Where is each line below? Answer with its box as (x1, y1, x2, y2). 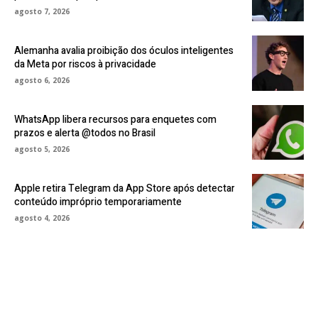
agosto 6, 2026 (14, 75, 70, 85)
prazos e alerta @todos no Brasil (14, 126, 155, 141)
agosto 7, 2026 (14, 6, 70, 16)
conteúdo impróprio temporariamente (14, 194, 182, 210)
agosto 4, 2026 (14, 213, 70, 224)
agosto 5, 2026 (14, 144, 70, 155)
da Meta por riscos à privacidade (14, 57, 156, 72)
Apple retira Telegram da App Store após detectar (14, 181, 235, 197)
